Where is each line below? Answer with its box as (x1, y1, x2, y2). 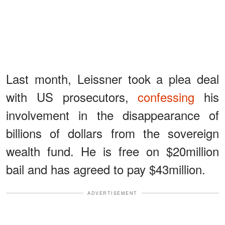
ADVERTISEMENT (87, 189, 138, 196)
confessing (138, 87, 195, 105)
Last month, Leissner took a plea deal (6, 69, 219, 87)
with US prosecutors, (6, 87, 138, 105)
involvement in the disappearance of (6, 105, 219, 124)
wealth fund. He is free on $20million (6, 142, 219, 160)
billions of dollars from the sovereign (6, 124, 219, 142)
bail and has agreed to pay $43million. (6, 160, 205, 178)
